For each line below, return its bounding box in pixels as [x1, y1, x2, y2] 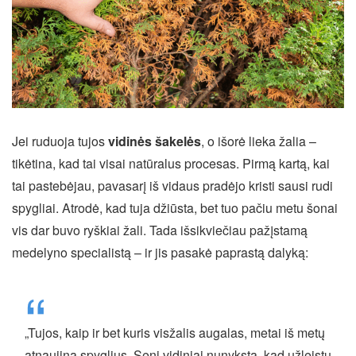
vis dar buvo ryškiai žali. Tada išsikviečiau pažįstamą [12, 220, 308, 239]
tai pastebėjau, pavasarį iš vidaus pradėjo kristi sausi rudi [12, 176, 333, 195]
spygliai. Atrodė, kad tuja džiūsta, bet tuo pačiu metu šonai [12, 198, 338, 217]
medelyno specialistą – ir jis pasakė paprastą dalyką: [12, 242, 308, 261]
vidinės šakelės [108, 131, 201, 150]
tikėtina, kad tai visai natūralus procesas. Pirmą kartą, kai [12, 153, 330, 172]
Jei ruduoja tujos [12, 131, 108, 150]
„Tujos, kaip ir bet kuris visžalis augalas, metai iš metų [25, 323, 325, 342]
